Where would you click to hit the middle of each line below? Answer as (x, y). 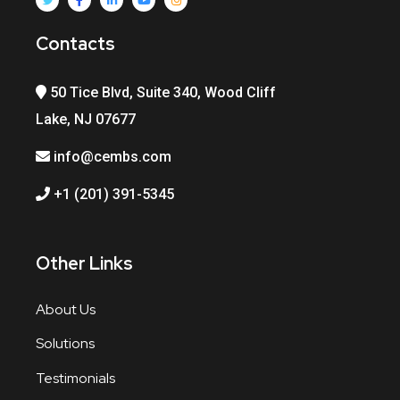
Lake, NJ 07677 (86, 119)
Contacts (75, 43)
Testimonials (75, 378)
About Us (66, 309)
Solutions (65, 344)
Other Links (84, 263)
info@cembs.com (111, 156)
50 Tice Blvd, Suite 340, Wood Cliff (161, 92)
